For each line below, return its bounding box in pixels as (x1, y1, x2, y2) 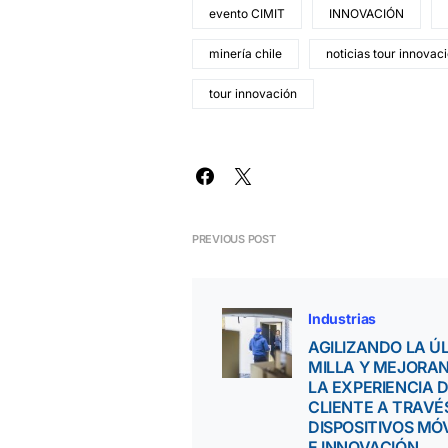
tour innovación (209, 86, 297, 101)
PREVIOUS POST (192, 232, 276, 246)
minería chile (209, 46, 282, 61)
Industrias (308, 310, 377, 327)
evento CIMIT (209, 6, 285, 21)
